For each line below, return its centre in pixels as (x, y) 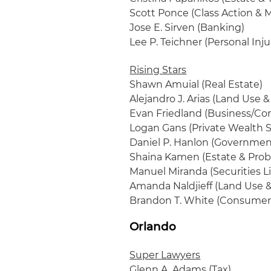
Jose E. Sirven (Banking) (187, 28)
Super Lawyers (165, 255)
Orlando (153, 227)
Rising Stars (158, 70)
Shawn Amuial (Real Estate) (196, 84)
